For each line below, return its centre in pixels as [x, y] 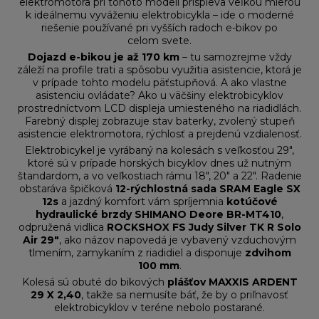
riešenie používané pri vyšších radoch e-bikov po [159, 28]
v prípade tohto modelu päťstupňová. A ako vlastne [159, 83]
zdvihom [268, 253]
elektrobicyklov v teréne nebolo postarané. [159, 308]
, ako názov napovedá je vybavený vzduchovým [178, 240]
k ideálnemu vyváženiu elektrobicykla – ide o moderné [159, 15]
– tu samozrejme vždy [235, 57]
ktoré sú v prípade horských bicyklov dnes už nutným [159, 163]
